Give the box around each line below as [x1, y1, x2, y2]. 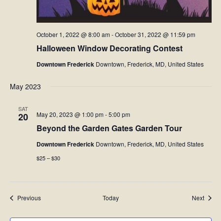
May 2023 [9, 81, 41, 92]
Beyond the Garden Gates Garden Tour [36, 122, 182, 134]
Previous [17, 193, 41, 202]
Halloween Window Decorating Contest [36, 42, 183, 54]
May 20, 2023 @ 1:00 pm [36, 110, 104, 119]
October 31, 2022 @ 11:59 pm [114, 30, 195, 39]
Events [40, 193, 59, 202]
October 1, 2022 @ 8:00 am [36, 30, 110, 39]
